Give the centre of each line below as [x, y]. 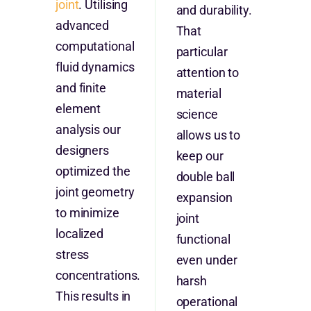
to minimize [87, 213]
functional [203, 239]
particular [202, 52]
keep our [200, 156]
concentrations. [98, 276]
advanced [82, 26]
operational [207, 302]
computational [95, 47]
